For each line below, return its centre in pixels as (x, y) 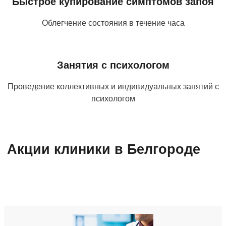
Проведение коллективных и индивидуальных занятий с (113, 87)
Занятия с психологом (113, 65)
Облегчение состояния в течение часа (113, 23)
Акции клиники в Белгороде (104, 149)
